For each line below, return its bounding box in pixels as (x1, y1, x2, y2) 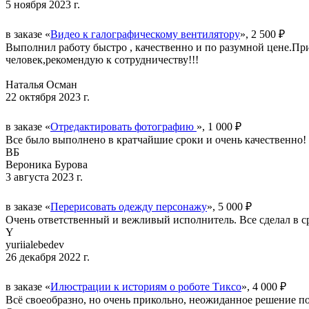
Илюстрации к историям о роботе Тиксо (50, 280, 241, 292)
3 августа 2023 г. (6, 170, 83, 183)
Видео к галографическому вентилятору (50, 28, 240, 40)
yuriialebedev (6, 238, 64, 250)
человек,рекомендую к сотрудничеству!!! (6, 53, 199, 66)
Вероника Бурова (6, 158, 88, 170)
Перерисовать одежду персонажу (50, 200, 207, 212)
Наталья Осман (6, 78, 77, 90)
